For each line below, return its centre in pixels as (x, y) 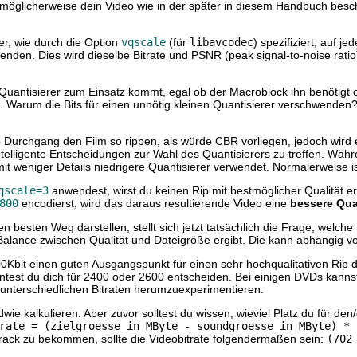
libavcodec (222, 43)
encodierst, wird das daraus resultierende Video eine (154, 204)
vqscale (143, 43)
